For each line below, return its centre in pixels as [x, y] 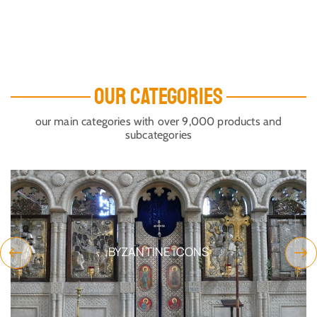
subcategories [158, 134]
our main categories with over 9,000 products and [158, 121]
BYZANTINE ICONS [120, 252]
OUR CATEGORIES [158, 97]
